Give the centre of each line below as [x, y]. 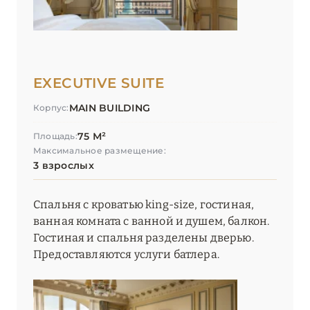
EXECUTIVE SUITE [99, 83]
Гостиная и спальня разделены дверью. [144, 238]
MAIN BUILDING [110, 108]
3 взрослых [64, 166]
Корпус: [51, 108]
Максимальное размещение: [100, 151]
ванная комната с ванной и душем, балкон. [152, 221]
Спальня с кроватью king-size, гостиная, [144, 205]
